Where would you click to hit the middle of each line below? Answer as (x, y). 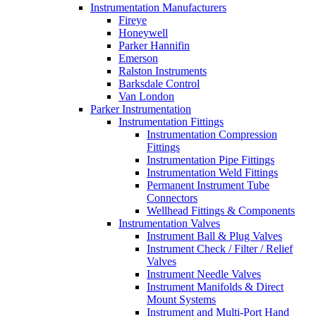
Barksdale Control (159, 84)
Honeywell (143, 33)
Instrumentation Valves (169, 223)
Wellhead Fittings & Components (221, 211)
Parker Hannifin (154, 45)
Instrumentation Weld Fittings (212, 172)
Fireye (133, 20)
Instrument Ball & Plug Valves (214, 236)
